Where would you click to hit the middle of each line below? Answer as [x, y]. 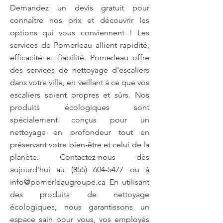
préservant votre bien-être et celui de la [80, 145]
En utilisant [127, 182]
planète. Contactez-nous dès [80, 157]
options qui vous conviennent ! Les [80, 33]
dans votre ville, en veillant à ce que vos [80, 82]
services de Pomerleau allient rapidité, [80, 45]
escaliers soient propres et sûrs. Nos [80, 95]
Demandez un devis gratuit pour [80, 8]
